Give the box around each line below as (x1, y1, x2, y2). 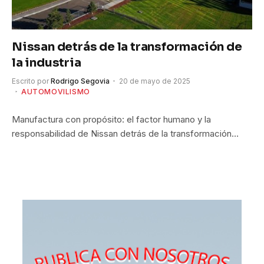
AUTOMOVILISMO (21, 87, 90, 96)
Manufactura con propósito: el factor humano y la (12, 113, 211, 125)
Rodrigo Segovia (51, 76, 110, 85)
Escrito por (12, 76, 49, 85)
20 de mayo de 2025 (119, 76, 190, 85)
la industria (12, 55, 81, 70)
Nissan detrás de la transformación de (12, 39, 242, 54)
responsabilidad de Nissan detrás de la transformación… (12, 127, 239, 139)
